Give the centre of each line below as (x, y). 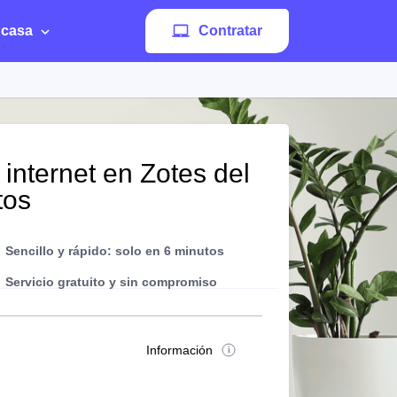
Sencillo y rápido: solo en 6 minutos (115, 251)
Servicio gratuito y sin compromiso (111, 282)
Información (180, 350)
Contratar (230, 31)
